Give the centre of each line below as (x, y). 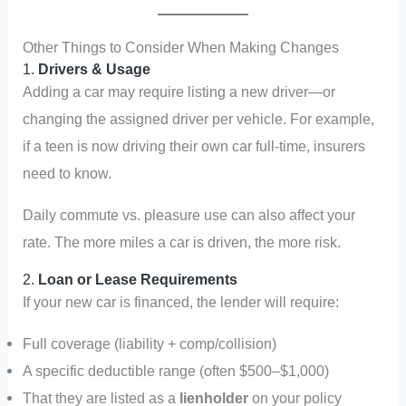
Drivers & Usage (95, 68)
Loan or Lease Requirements (138, 279)
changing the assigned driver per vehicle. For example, (199, 118)
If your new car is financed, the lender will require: (181, 301)
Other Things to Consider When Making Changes (181, 47)
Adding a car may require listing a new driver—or (179, 91)
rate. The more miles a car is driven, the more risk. (182, 242)
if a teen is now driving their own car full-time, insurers (194, 145)
